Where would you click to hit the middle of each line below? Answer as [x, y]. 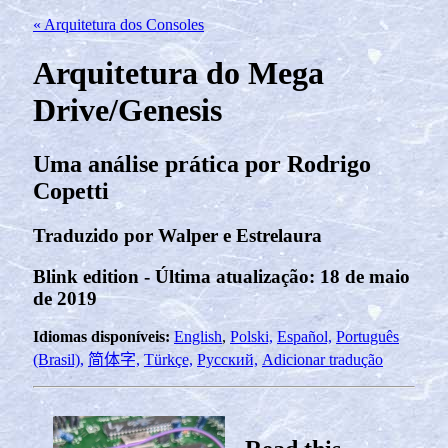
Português [367, 337]
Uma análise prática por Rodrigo [202, 163]
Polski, [251, 337]
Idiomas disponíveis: [103, 337]
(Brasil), [58, 360]
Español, [304, 337]
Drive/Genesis [127, 110]
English [198, 337]
